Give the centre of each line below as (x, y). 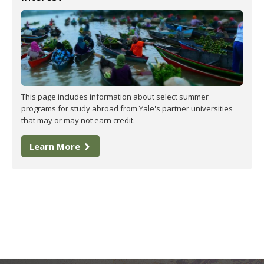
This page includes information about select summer (115, 96)
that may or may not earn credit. (78, 120)
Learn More (56, 146)
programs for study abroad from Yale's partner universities (127, 108)
